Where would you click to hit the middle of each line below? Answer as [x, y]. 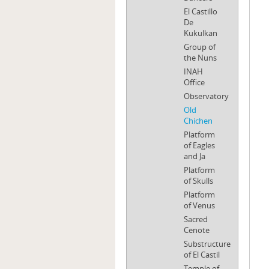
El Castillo [201, 11]
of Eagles [199, 145]
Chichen [198, 121]
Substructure [207, 244]
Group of [200, 47]
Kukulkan [201, 33]
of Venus [199, 205]
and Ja [195, 156]
